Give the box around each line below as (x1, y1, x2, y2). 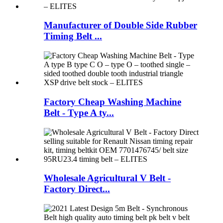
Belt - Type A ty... (44, 107, 114, 118)
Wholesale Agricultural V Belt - (44, 173, 171, 184)
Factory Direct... (44, 184, 110, 195)
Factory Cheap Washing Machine (44, 96, 181, 107)
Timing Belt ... (44, 31, 102, 42)
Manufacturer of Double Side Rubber (44, 20, 197, 31)
